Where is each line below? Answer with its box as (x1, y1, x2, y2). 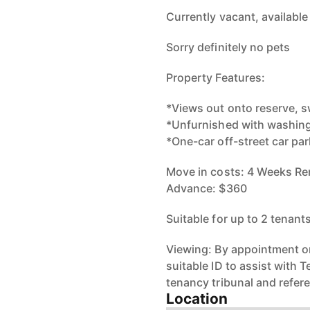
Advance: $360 (166, 181, 247, 195)
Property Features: (166, 71, 265, 84)
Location (166, 290, 228, 307)
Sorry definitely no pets (166, 40, 291, 54)
